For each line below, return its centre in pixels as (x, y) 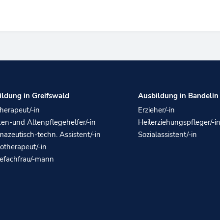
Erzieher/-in (157, 110)
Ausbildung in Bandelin (179, 96)
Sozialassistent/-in (168, 135)
